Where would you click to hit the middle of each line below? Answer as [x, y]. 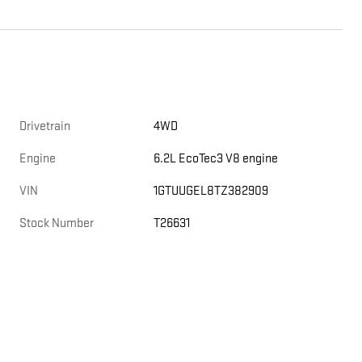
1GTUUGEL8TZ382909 [211, 192]
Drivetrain [45, 127]
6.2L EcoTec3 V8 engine [216, 159]
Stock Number [57, 224]
